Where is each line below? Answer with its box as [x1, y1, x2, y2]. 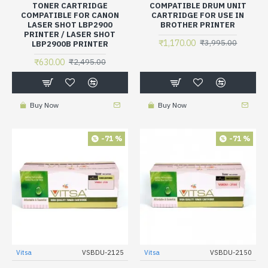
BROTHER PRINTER [160, 19, 236, 30]
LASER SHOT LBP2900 [27, 19, 112, 30]
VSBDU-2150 [209, 248, 252, 257]
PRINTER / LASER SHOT [24, 29, 116, 39]
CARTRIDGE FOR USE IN [151, 10, 245, 20]
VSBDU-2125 [81, 248, 124, 257]
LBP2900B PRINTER [31, 38, 108, 49]
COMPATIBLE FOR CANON [20, 10, 119, 20]
